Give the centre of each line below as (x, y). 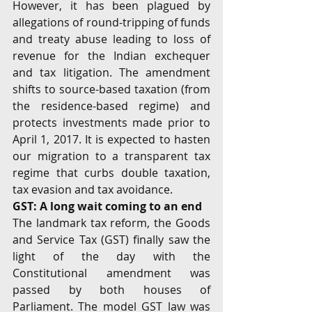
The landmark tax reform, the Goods (111, 223)
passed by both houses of (111, 290)
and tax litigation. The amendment (111, 72)
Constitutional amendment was (111, 273)
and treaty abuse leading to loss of (111, 39)
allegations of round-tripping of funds (111, 22)
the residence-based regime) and (111, 106)
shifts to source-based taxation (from (111, 89)
